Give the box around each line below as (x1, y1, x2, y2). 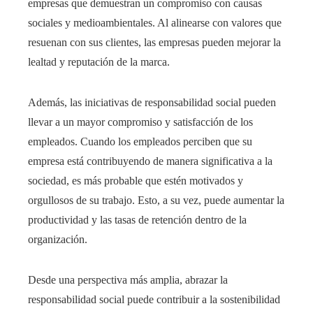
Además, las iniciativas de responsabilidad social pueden (28, 96, 276, 108)
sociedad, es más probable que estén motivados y (28, 174, 243, 187)
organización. (28, 233, 87, 245)
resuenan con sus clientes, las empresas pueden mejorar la (28, 36, 281, 48)
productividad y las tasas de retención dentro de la (28, 213, 247, 226)
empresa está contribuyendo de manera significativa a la (28, 154, 272, 167)
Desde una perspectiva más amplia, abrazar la (28, 273, 228, 286)
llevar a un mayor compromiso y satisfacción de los (28, 115, 253, 128)
